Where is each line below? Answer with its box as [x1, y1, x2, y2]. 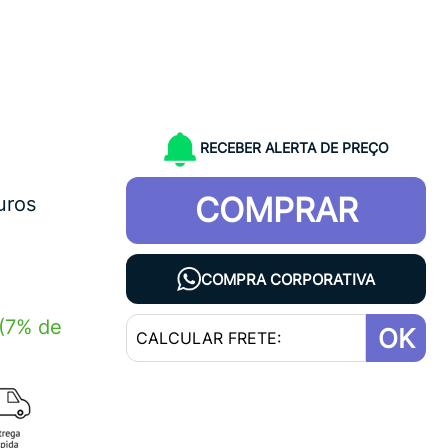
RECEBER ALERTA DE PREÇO [199, 139, 389, 157]
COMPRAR [194, 190, 358, 230]
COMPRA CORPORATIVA [201, 269, 375, 289]
